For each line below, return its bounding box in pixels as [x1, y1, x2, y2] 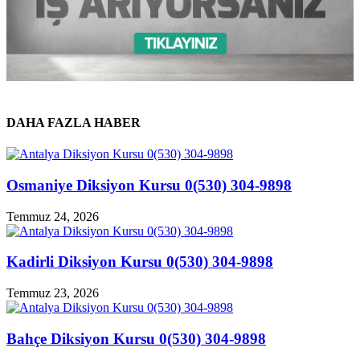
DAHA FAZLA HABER [6, 115, 141, 129]
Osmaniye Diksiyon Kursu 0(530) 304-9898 [6, 176, 292, 194]
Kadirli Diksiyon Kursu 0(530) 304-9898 [6, 253, 273, 271]
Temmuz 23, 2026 [6, 286, 99, 301]
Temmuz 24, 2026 [6, 209, 99, 223]
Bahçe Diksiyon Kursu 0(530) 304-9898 [6, 329, 266, 347]
